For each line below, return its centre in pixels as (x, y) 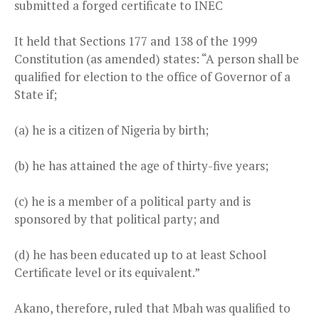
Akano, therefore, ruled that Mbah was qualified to (152, 308)
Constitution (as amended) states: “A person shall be (157, 58)
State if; (36, 94)
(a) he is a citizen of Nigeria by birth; (111, 130)
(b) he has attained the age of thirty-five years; (141, 165)
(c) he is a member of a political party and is (132, 201)
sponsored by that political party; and (117, 219)
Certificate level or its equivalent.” (107, 272)
